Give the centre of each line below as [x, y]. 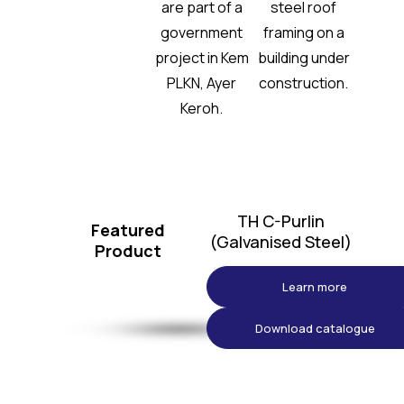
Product [129, 251]
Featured [129, 230]
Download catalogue [315, 329]
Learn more [315, 287]
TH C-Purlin [280, 221]
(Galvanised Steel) [281, 242]
